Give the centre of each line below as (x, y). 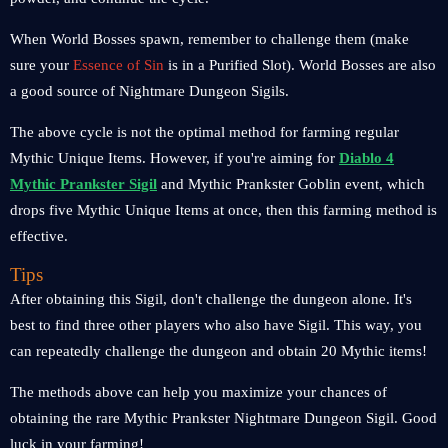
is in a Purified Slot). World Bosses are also (300, 65)
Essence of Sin (116, 65)
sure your (39, 65)
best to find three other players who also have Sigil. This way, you (216, 325)
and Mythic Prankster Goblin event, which (291, 184)
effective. (39, 236)
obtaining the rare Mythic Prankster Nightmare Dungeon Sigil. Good (223, 418)
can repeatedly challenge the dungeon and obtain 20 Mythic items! (218, 351)
